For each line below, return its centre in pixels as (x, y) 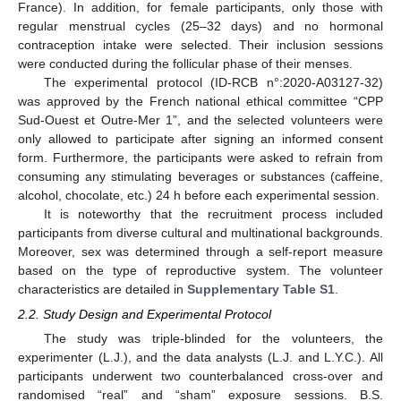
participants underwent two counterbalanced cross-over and (200, 376)
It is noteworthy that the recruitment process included (213, 214)
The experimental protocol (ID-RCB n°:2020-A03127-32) (213, 82)
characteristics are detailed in (102, 289)
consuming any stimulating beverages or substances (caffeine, (200, 176)
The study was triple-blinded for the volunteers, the (213, 339)
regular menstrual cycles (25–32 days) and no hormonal (200, 26)
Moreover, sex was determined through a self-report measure (200, 252)
